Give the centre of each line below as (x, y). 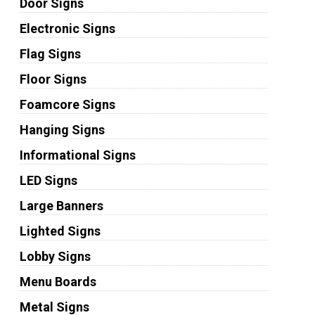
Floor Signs (53, 79)
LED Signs (48, 180)
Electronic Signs (67, 28)
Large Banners (61, 206)
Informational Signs (77, 155)
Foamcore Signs (67, 104)
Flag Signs (50, 54)
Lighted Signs (60, 231)
